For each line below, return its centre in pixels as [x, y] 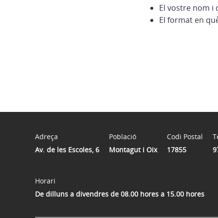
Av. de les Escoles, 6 [67, 150]
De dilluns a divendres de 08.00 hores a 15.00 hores [120, 194]
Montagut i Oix [133, 150]
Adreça [46, 136]
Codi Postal [185, 136]
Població [123, 136]
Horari [45, 181]
